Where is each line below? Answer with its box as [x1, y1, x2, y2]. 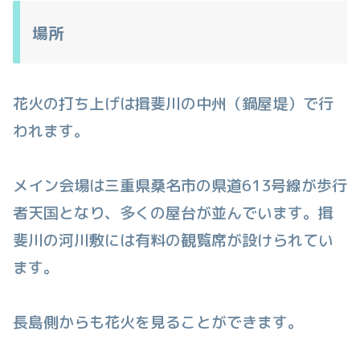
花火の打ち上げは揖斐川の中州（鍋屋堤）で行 [13, 92, 333, 114]
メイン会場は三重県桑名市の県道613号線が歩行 [13, 174, 347, 196]
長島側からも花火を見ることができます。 [13, 311, 303, 333]
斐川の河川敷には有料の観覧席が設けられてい [13, 229, 333, 251]
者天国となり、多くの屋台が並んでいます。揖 [13, 202, 333, 223]
